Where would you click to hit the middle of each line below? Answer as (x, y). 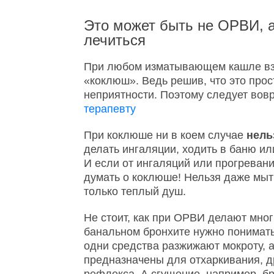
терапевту (110, 109)
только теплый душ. (135, 191)
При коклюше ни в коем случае (165, 135)
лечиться (115, 40)
